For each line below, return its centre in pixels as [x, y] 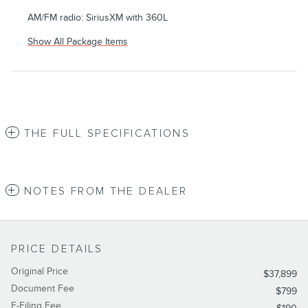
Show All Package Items [78, 41]
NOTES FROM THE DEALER [106, 191]
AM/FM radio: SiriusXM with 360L [98, 17]
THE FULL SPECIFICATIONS [107, 133]
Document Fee [43, 288]
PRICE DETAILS [57, 249]
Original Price [40, 271]
